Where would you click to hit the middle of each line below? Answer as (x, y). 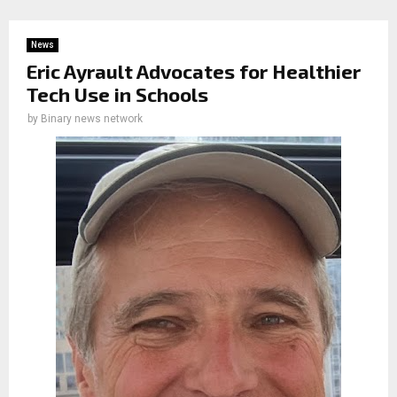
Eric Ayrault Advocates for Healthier (194, 70)
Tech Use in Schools (117, 93)
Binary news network (92, 118)
